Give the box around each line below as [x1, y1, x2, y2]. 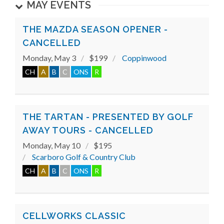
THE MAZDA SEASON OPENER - [22, 24, 168, 34]
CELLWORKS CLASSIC [22, 210, 126, 221]
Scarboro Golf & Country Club [32, 152, 135, 161]
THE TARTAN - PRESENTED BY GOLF [22, 111, 193, 122]
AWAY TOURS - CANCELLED [22, 125, 153, 135]
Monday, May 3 [22, 53, 76, 62]
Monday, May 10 [22, 140, 80, 150]
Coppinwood [122, 53, 166, 62]
